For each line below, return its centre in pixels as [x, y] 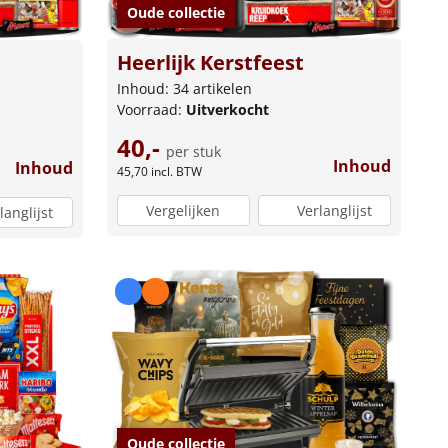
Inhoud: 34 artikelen [184, 89]
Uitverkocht [227, 110]
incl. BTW [176, 172]
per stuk [193, 152]
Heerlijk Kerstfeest [210, 63]
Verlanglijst [334, 210]
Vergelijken [183, 210]
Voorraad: [151, 110]
